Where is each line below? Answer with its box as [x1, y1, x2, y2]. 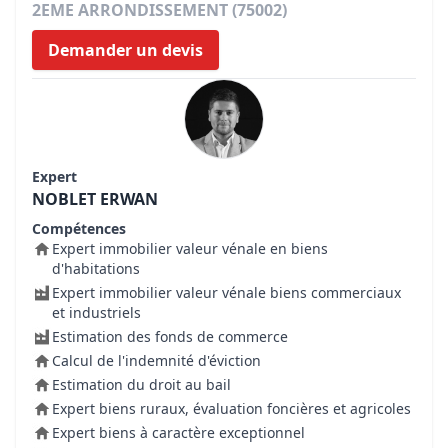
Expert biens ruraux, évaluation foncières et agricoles [52, 399, 411, 418]
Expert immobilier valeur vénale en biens [52, 239, 328, 258]
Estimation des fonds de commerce [52, 327, 288, 346]
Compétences [32, 219, 126, 238]
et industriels [52, 303, 141, 322]
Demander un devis [48, 39, 203, 61]
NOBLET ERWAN [32, 188, 158, 210]
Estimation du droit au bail [52, 375, 231, 394]
